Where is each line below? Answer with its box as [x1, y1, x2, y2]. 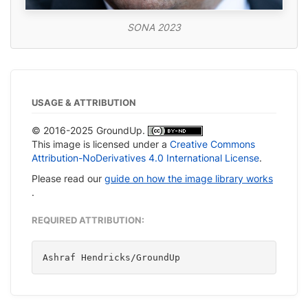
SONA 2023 [127, 21, 181, 33]
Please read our [32, 172, 104, 184]
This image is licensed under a [32, 137, 170, 150]
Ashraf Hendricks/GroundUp [43, 252, 180, 263]
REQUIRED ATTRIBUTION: [32, 214, 144, 225]
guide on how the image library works [104, 172, 273, 184]
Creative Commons [170, 137, 255, 150]
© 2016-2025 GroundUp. [32, 124, 148, 136]
